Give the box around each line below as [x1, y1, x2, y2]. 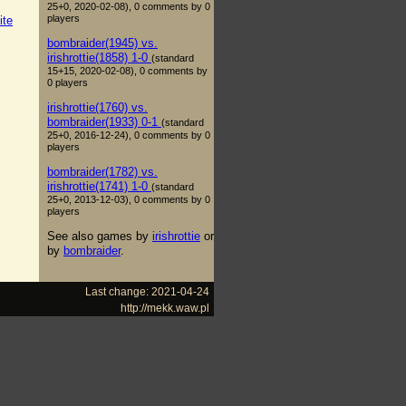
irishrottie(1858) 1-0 [47, 50, 151, 64]
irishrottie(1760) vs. [47, 100, 148, 114]
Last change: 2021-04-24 [85, 285, 209, 297]
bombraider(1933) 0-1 [47, 114, 161, 129]
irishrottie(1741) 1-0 [47, 179, 151, 193]
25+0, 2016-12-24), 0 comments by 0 [47, 129, 210, 140]
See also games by [47, 228, 152, 243]
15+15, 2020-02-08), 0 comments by [47, 64, 208, 76]
